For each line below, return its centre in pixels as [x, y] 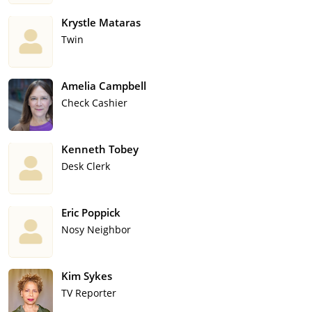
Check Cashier [94, 103]
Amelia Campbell [104, 86]
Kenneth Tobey [100, 149]
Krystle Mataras [101, 23]
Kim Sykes [87, 276]
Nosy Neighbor [96, 230]
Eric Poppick [91, 213]
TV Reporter [89, 293]
